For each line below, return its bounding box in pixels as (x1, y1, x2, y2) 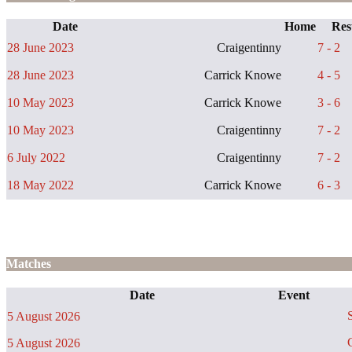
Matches (6, 257, 51, 271)
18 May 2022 (7, 178, 74, 192)
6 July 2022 (7, 150, 65, 164)
